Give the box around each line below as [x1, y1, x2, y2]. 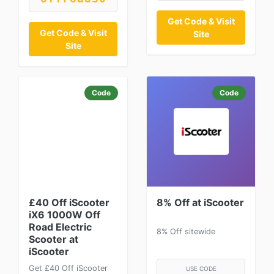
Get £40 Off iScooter [29, 264, 108, 273]
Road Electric [29, 221, 92, 233]
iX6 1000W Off [29, 209, 100, 221]
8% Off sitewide [157, 227, 215, 236]
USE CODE [185, 265, 217, 273]
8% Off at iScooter [157, 196, 244, 209]
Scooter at [29, 233, 78, 245]
